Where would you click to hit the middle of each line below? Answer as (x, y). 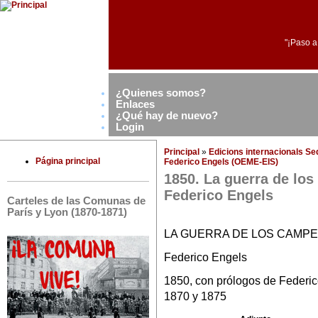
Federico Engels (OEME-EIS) (221, 162)
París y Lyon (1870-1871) (67, 212)
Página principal (68, 161)
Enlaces (135, 104)
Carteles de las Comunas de (76, 201)
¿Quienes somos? (161, 93)
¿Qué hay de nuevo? (167, 115)
